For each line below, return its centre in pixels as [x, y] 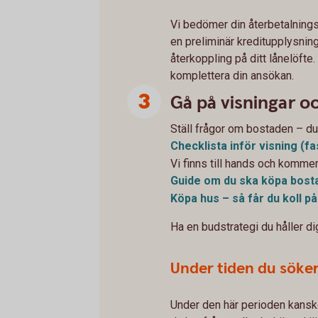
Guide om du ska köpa [230, 180]
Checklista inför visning [235, 146]
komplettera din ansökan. [232, 76]
